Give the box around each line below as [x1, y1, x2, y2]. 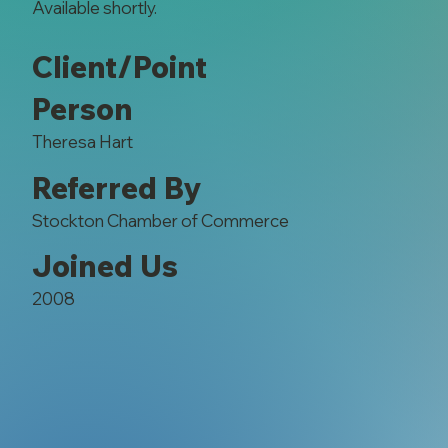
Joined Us [31, 247, 178, 286]
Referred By [31, 168, 201, 207]
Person [31, 90, 133, 129]
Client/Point [31, 48, 207, 87]
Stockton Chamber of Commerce [31, 209, 289, 231]
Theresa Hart [31, 131, 133, 153]
